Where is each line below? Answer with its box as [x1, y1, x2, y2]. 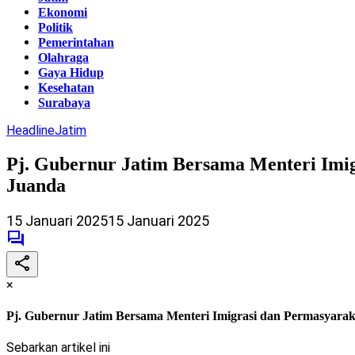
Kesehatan [38, 81, 94, 94]
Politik [38, 21, 73, 34]
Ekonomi [38, 6, 87, 19]
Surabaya [38, 96, 90, 109]
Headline [6, 123, 55, 138]
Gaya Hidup [38, 66, 104, 79]
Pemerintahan [38, 36, 114, 49]
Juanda [6, 174, 66, 196]
